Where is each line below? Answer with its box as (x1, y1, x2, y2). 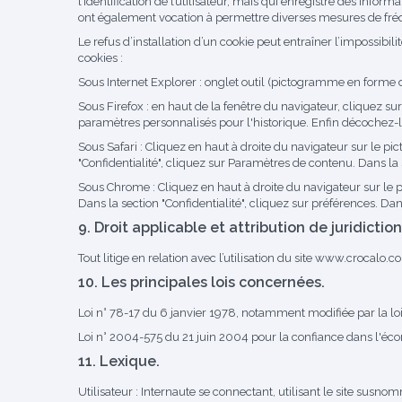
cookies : (78, 51, 123, 65)
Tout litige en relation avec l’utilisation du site (78, 251, 315, 265)
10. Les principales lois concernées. (78, 274, 325, 291)
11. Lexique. (78, 353, 160, 370)
